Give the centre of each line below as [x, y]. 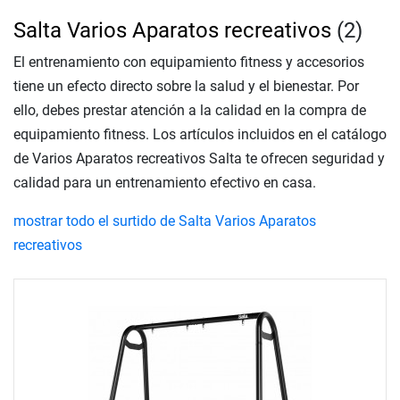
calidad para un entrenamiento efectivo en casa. [165, 182]
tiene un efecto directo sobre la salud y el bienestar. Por [186, 86]
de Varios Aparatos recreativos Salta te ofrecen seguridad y [199, 158]
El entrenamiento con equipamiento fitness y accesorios [189, 62]
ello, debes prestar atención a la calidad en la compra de [190, 110]
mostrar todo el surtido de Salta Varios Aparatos [165, 221]
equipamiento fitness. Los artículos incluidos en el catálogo [200, 134]
